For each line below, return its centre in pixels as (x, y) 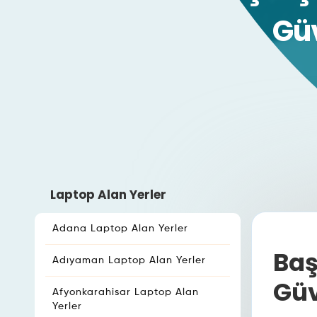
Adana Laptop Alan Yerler (120, 229)
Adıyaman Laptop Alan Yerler (129, 260)
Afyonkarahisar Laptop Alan (126, 292)
